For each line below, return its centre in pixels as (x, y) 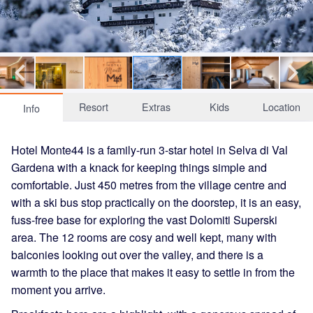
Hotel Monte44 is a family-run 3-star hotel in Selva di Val (150, 150)
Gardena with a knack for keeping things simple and (139, 167)
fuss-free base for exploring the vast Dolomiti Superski (144, 219)
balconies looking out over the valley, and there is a (137, 254)
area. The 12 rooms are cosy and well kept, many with (144, 237)
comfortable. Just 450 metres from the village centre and (149, 184)
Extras (156, 106)
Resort (94, 106)
